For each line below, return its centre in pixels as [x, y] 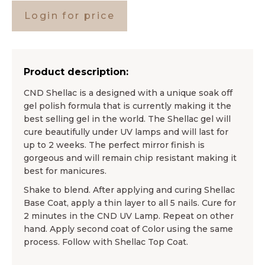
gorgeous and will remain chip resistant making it [130, 158]
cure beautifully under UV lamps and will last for [126, 132]
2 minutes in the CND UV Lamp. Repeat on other [129, 216]
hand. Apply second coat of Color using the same [128, 229]
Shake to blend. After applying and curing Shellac [129, 190]
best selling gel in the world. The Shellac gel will [127, 119]
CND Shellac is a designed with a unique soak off [128, 93]
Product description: [76, 72]
